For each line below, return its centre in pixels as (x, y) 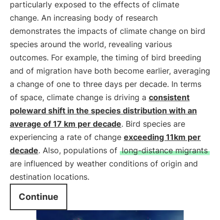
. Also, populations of (79, 150)
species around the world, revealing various (91, 44)
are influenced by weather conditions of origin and (104, 164)
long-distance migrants (165, 150)
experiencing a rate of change (67, 137)
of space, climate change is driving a (79, 97)
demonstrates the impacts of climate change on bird (108, 31)
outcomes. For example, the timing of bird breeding (106, 57)
